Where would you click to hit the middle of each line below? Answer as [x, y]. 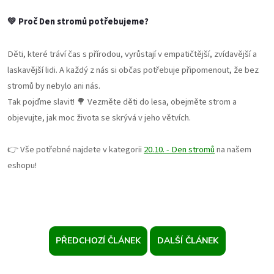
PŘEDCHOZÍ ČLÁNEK [98, 241]
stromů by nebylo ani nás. [54, 86]
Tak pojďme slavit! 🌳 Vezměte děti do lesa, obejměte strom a [122, 102]
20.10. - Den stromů [179, 150]
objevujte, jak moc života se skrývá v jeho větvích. [99, 118]
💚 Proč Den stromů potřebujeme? [78, 22]
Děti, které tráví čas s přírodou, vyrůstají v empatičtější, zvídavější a [132, 54]
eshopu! [22, 166]
